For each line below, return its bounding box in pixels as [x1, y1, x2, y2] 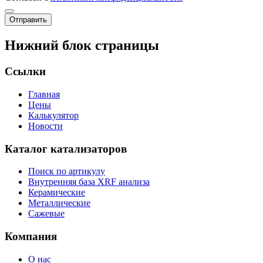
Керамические [28, 187, 85, 198]
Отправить [9, 15, 47, 25]
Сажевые [28, 208, 65, 219]
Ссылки [5, 65, 46, 78]
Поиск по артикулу [28, 166, 105, 177]
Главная [28, 89, 60, 99]
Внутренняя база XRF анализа [28, 177, 150, 187]
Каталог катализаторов [5, 142, 127, 155]
